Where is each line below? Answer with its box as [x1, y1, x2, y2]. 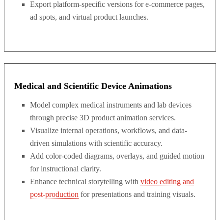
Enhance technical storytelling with [30, 177, 140, 186]
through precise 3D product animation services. [30, 113, 176, 122]
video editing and [140, 177, 194, 186]
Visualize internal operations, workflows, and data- [30, 126, 187, 135]
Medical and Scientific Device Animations [14, 81, 172, 91]
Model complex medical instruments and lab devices [30, 101, 192, 109]
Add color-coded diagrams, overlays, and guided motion [30, 152, 204, 160]
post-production [30, 190, 79, 198]
